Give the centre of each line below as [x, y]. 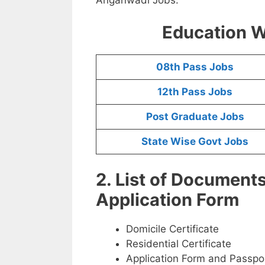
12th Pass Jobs [195, 92]
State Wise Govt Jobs [195, 142]
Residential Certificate [179, 243]
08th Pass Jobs [195, 67]
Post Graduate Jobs [195, 117]
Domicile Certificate [172, 229]
